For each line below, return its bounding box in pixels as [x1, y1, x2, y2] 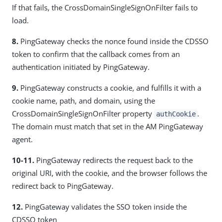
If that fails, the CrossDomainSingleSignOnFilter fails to [12, 2, 198, 12]
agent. [12, 134, 33, 144]
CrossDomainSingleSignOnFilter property [12, 108, 154, 118]
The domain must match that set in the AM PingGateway [12, 121, 203, 131]
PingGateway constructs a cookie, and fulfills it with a [18, 82, 201, 93]
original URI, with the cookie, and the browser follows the [12, 167, 207, 178]
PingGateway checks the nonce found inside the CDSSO [18, 36, 209, 46]
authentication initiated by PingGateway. [12, 61, 150, 72]
